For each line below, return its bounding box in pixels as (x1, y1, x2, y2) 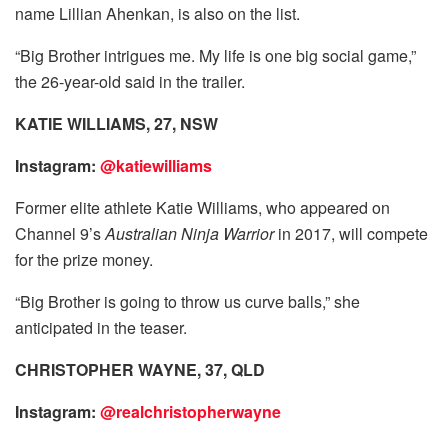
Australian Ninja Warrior (101, 221, 274, 245)
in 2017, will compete (274, 221, 428, 245)
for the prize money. (15, 247, 153, 271)
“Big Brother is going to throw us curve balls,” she (15, 289, 360, 313)
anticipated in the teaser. (15, 315, 187, 339)
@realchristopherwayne (100, 399, 281, 423)
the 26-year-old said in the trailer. (15, 69, 245, 93)
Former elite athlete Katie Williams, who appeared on (15, 195, 390, 219)
